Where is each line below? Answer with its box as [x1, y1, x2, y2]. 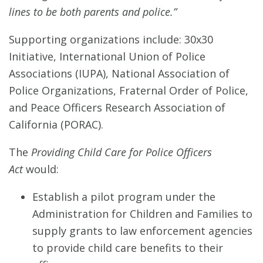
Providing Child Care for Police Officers [31, 144, 212, 159]
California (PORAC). [9, 117, 103, 131]
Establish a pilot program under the [32, 189, 215, 204]
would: [23, 161, 59, 176]
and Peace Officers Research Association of [9, 100, 225, 114]
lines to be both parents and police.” [9, 4, 180, 19]
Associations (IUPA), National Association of [9, 66, 230, 80]
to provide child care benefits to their [32, 240, 223, 255]
